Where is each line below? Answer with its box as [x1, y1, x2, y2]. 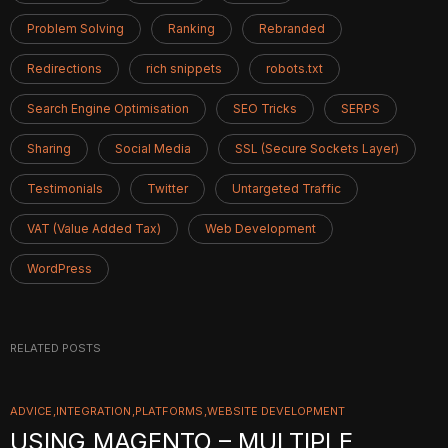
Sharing [27, 141, 71, 156]
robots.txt [266, 61, 323, 76]
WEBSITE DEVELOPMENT [207, 404, 345, 418]
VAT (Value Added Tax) [27, 221, 161, 236]
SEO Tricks [233, 101, 297, 116]
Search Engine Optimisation [27, 101, 189, 116]
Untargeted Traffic [232, 181, 341, 196]
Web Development [205, 221, 316, 236]
